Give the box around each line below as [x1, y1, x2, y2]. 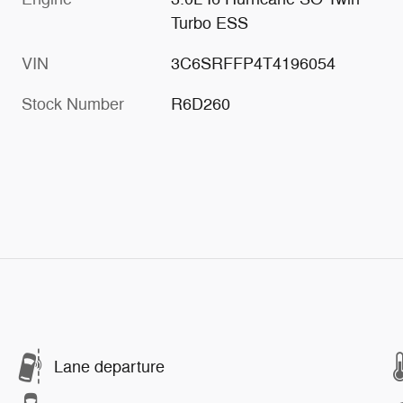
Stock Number [22, 94, 124, 115]
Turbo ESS [171, 13, 249, 34]
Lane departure [54, 356, 165, 377]
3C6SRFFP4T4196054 [171, 54, 336, 75]
